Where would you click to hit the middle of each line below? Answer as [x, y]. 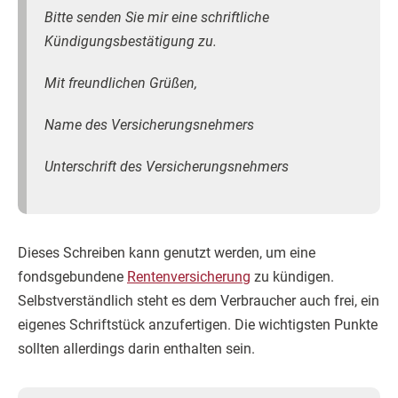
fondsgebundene [72, 277]
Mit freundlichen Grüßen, [121, 84]
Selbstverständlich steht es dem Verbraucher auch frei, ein [199, 301]
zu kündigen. [292, 277]
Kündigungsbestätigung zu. [131, 42]
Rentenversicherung [189, 277]
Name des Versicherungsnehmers [149, 125]
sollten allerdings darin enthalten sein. [136, 349]
